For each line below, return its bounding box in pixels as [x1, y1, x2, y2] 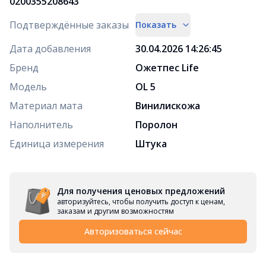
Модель [9, 80, 47, 93]
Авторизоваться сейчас [84, 225, 182, 237]
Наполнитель [9, 118, 73, 131]
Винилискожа [135, 99, 200, 112]
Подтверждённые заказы [9, 18, 129, 31]
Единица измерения [9, 137, 104, 150]
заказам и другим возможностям [57, 205, 174, 216]
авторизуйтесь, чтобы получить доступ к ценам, [57, 196, 225, 207]
